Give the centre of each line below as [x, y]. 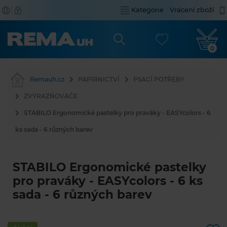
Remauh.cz [47, 79]
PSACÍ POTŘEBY [159, 79]
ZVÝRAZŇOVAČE [51, 96]
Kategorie [147, 10]
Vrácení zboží [192, 10]
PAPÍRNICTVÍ [99, 79]
